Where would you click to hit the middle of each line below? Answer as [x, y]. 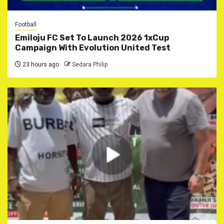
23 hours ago [40, 64]
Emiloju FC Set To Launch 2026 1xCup [92, 37]
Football [26, 24]
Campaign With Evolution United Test [93, 47]
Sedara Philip [90, 64]
